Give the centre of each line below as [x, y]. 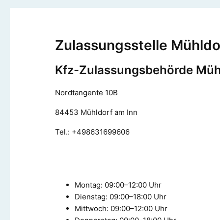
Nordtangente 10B [86, 92]
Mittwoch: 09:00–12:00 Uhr [121, 208]
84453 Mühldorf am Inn [96, 112]
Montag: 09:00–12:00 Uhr [118, 185]
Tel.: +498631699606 [92, 132]
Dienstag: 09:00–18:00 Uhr [121, 196]
